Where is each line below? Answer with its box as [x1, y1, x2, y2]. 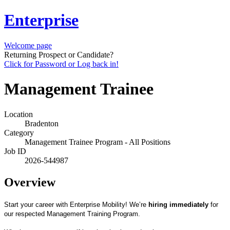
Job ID [4, 146, 26, 156]
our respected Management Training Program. [4, 209, 140, 218]
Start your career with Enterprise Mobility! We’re [4, 200, 148, 208]
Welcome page [4, 41, 52, 50]
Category [4, 128, 34, 137]
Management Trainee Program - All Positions [25, 137, 170, 146]
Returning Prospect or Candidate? [4, 50, 113, 59]
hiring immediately [148, 200, 210, 208]
